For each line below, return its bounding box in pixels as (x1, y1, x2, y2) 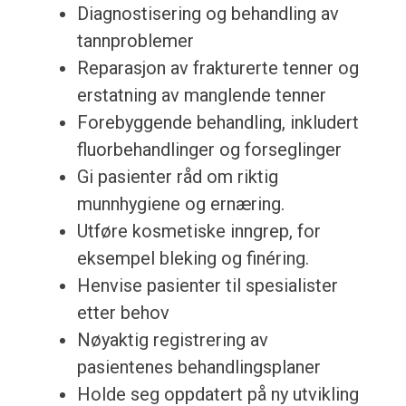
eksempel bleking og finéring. (76, 247, 309, 270)
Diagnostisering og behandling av (76, 3, 339, 25)
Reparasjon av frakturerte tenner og (76, 57, 359, 80)
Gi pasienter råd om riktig (76, 166, 278, 188)
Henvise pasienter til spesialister (76, 275, 338, 297)
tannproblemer (76, 30, 194, 53)
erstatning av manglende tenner (76, 84, 326, 107)
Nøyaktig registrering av (76, 329, 268, 352)
